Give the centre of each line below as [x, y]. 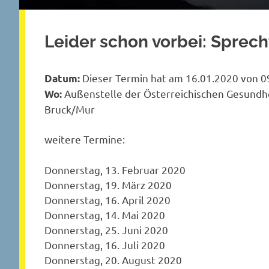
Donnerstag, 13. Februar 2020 [115, 169]
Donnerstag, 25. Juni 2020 [106, 229]
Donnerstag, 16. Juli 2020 [105, 244]
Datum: [62, 78]
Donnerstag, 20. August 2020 [113, 259]
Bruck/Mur [70, 109]
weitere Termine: [85, 139]
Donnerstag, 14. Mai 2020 [105, 214]
